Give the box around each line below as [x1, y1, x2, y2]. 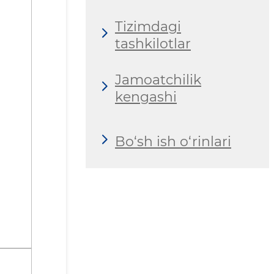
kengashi [115, 88, 177, 105]
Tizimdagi [115, 18, 181, 35]
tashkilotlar [115, 35, 191, 52]
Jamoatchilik [115, 71, 201, 88]
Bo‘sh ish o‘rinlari [115, 133, 231, 150]
